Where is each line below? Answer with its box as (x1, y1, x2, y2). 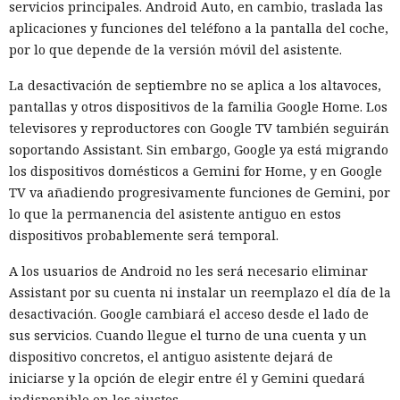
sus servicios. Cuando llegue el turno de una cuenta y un (9, 327, 367, 345)
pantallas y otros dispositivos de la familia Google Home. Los (9, 98, 387, 116)
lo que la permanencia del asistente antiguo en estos (9, 205, 341, 223)
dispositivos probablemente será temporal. (9, 227, 279, 245)
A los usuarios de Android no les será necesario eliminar (9, 262, 368, 280)
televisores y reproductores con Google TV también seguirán (9, 120, 389, 137)
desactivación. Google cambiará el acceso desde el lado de (9, 305, 369, 323)
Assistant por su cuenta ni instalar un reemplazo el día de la (9, 284, 391, 302)
